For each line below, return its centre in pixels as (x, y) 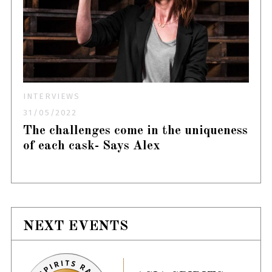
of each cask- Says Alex (92, 146)
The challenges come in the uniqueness (136, 131)
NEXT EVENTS (76, 226)
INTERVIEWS (52, 97)
